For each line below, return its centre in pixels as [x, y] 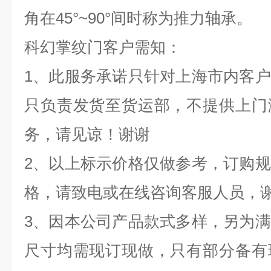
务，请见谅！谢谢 [87, 134]
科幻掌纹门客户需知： [103, 47]
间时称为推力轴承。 [181, 18]
